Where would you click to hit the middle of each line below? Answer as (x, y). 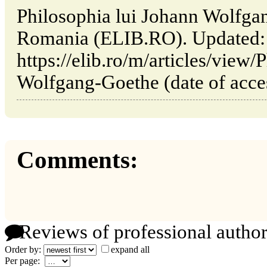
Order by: (24, 249)
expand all (130, 249)
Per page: (25, 260)
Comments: (77, 160)
